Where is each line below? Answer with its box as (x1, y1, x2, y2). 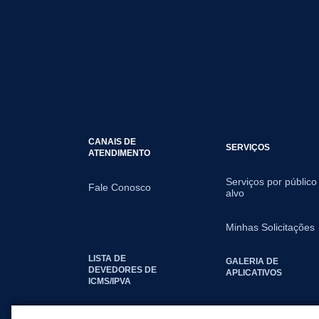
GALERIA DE (226, 256, 279, 266)
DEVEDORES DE (88, 264, 157, 274)
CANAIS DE (88, 136, 136, 146)
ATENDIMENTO (88, 147, 150, 157)
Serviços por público (226, 175, 318, 187)
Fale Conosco (88, 181, 151, 193)
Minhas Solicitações (226, 221, 315, 233)
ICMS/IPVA (88, 276, 131, 286)
